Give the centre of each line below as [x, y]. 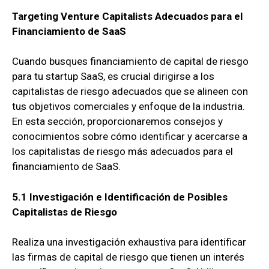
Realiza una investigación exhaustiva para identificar [129, 242]
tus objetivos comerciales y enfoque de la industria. [128, 107]
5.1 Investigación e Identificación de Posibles [120, 197]
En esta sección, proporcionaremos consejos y [117, 122]
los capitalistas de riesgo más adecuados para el [122, 152]
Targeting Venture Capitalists [82, 16]
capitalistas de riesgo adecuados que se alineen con [130, 92]
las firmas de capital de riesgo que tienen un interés [128, 257]
